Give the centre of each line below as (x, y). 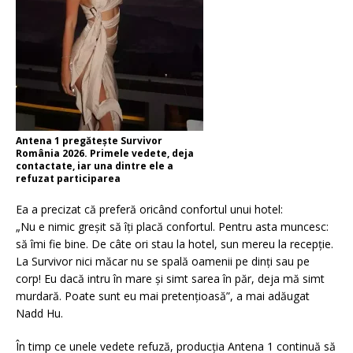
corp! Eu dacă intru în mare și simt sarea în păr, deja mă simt (170, 279)
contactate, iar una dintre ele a (95, 166)
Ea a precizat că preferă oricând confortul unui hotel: (149, 210)
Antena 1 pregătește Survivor (89, 141)
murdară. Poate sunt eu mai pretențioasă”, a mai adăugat (163, 296)
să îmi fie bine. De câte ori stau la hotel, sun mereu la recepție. (175, 244)
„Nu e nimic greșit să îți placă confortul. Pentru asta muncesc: (172, 227)
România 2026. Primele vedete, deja (105, 154)
